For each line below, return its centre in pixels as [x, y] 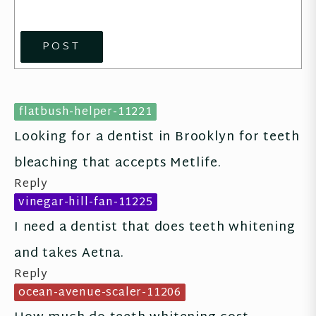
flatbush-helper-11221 [85, 112]
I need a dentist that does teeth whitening [155, 227]
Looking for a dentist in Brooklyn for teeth [157, 137]
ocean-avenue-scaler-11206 [100, 293]
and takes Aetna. [69, 253]
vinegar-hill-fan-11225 [86, 202]
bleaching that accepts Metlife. [118, 163]
